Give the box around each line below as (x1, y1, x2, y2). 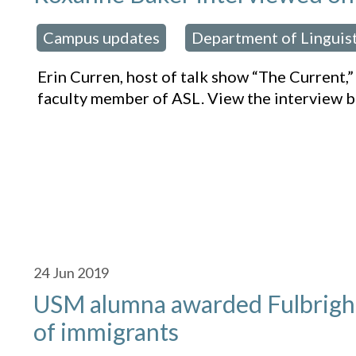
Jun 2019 (52, 264, 110, 282)
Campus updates (43, 28, 161, 48)
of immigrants (33, 317, 180, 346)
